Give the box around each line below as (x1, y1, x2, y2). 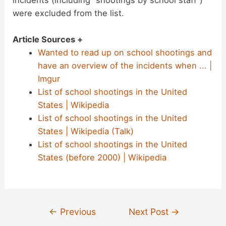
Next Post (129, 206, 172, 217)
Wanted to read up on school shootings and (37, 47, 212, 58)
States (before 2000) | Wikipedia (37, 152, 166, 163)
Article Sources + (13, 34, 83, 45)
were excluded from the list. (13, 8, 125, 18)
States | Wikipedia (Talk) (37, 126, 134, 137)
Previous (58, 206, 96, 217)
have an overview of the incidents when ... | (37, 61, 212, 71)
